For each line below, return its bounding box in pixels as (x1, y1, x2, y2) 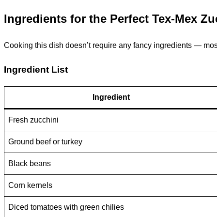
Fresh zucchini (8, 116, 59, 124)
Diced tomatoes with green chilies (8, 203, 124, 212)
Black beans (8, 159, 51, 168)
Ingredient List (4, 64, 68, 75)
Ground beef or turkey (8, 138, 82, 146)
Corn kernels (8, 181, 52, 190)
